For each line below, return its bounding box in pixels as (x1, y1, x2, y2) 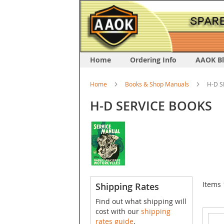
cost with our (95, 206, 141, 216)
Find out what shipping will (95, 196, 186, 206)
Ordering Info (130, 55, 176, 65)
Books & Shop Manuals (125, 80, 189, 88)
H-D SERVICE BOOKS (90, 97, 212, 115)
